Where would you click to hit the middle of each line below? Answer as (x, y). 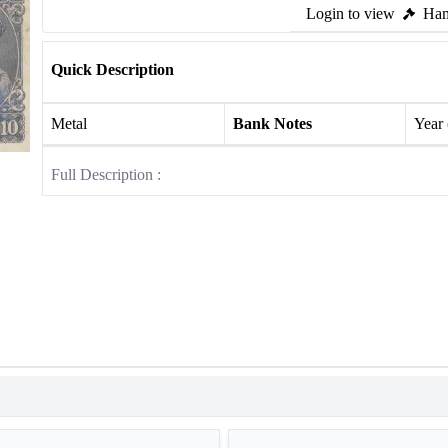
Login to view (350, 13)
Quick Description (112, 69)
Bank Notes (272, 123)
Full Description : (106, 174)
